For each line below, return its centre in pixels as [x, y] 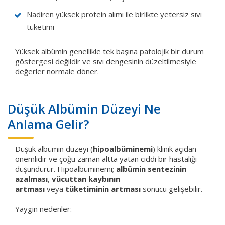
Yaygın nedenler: [43, 209]
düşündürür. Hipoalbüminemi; [66, 168]
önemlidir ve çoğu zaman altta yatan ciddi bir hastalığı [106, 158]
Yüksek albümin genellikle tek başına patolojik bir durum [109, 51]
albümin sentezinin [151, 168]
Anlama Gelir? [48, 124]
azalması [31, 179]
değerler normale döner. [57, 71]
